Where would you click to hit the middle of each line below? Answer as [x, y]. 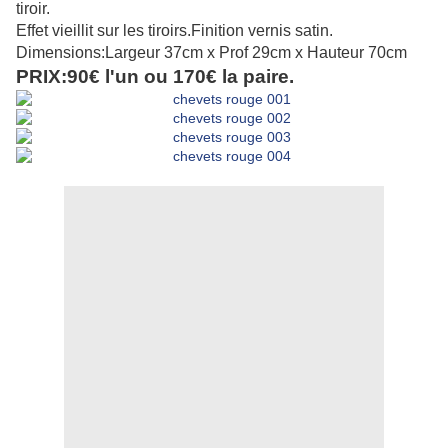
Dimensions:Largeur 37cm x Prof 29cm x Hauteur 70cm [211, 53]
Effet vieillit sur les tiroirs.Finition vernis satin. [174, 31]
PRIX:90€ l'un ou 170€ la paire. [155, 77]
